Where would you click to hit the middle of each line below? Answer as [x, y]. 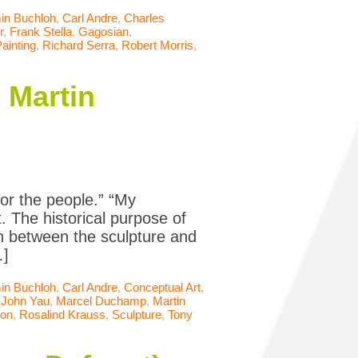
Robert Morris [157, 46]
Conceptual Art [162, 288]
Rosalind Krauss [62, 315]
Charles [144, 18]
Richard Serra [79, 46]
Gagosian [103, 32]
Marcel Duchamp [101, 301]
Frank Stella [41, 32]
